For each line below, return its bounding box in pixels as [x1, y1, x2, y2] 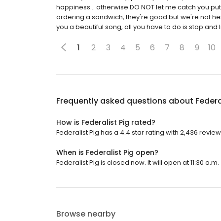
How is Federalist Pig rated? [56, 117, 155, 127]
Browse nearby [56, 208, 115, 220]
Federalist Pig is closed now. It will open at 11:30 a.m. [56, 158, 219, 167]
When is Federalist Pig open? [56, 147, 158, 157]
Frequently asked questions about [56, 95, 195, 107]
